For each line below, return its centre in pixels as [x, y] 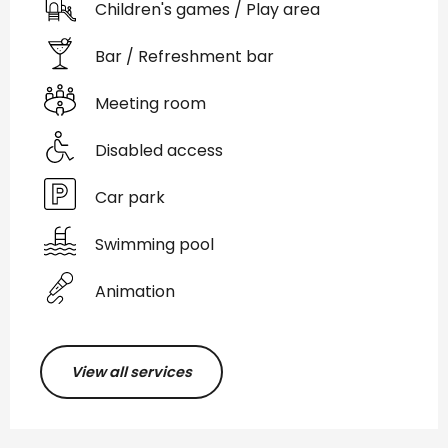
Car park [130, 197]
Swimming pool [154, 244]
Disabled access [159, 150]
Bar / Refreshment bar [184, 56]
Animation [135, 291]
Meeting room [150, 103]
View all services [131, 372]
